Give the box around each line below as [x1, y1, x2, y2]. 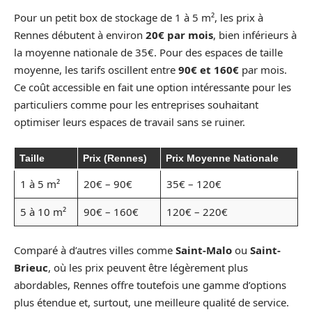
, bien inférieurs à [213, 28, 297, 42]
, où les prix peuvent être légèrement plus [48, 260, 248, 275]
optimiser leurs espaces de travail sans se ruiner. [14, 115, 245, 130]
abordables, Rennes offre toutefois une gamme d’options [14, 278, 286, 292]
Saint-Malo [175, 243, 232, 258]
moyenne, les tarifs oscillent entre [14, 63, 178, 77]
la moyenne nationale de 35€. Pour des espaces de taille [14, 45, 283, 60]
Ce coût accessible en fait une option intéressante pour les [14, 80, 291, 95]
